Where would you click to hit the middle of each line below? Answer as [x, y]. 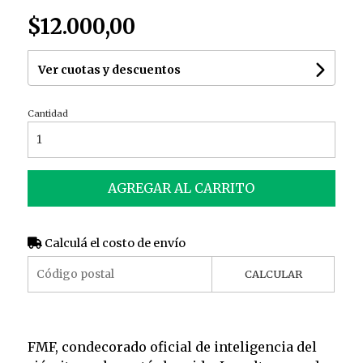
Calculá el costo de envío [113, 243]
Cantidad [47, 113]
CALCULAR [273, 273]
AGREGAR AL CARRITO [181, 188]
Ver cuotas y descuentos [109, 69]
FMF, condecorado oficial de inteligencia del [172, 346]
